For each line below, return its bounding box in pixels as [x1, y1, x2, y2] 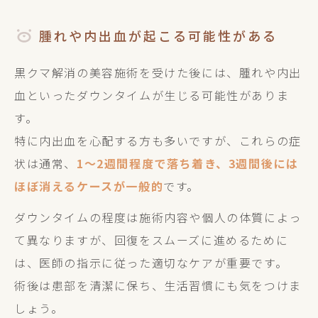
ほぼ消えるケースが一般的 [14, 177, 164, 194]
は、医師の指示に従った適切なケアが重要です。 [14, 254, 288, 271]
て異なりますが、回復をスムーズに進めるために [14, 231, 289, 248]
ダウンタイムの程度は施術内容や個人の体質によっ [14, 209, 302, 226]
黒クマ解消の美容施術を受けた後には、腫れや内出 [14, 64, 302, 81]
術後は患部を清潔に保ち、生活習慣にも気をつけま [14, 277, 302, 294]
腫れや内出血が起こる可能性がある [39, 26, 278, 45]
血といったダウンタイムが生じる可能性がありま [14, 87, 290, 104]
